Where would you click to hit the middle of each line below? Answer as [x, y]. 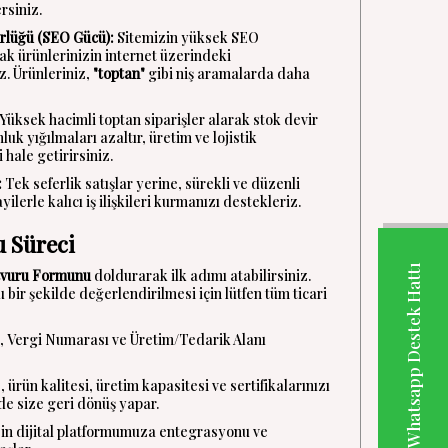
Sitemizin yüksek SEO [186, 37]
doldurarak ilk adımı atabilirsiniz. [201, 275]
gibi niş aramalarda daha [227, 73]
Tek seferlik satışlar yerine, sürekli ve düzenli [151, 183]
